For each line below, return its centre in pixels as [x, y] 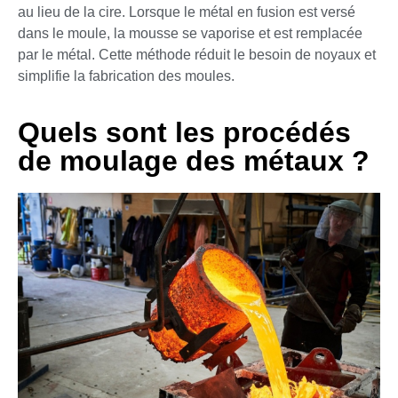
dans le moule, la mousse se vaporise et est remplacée [190, 34]
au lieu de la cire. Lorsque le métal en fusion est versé [187, 12]
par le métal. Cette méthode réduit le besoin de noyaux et [197, 55]
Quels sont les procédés [184, 132]
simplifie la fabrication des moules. [126, 76]
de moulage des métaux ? [194, 160]
